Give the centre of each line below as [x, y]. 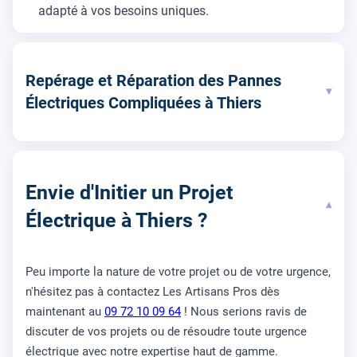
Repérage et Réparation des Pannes [153, 80]
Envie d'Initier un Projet [129, 192]
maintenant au [65, 312]
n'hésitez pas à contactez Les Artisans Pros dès [153, 292]
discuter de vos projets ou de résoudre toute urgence [166, 332]
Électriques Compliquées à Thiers [143, 102]
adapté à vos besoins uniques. [124, 10]
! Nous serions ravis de [244, 312]
